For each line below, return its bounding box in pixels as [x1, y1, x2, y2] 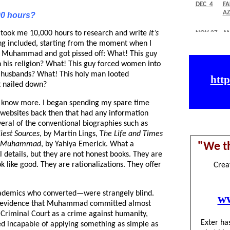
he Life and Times [103, 130, 163, 138]
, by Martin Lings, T [39, 130, 104, 138]
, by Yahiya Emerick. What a [41, 140, 134, 148]
